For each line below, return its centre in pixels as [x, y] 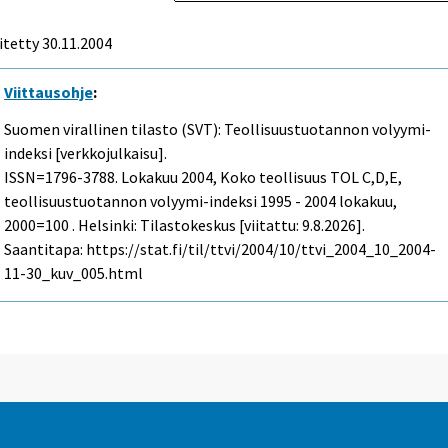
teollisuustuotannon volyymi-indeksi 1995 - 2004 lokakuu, [201, 200]
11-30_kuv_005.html [74, 272]
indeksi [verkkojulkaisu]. [86, 152]
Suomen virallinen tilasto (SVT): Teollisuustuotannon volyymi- [218, 128]
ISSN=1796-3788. [63, 176]
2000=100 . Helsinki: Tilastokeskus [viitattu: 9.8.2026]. [185, 224]
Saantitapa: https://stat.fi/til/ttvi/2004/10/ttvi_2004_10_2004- [220, 248]
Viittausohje [49, 91]
